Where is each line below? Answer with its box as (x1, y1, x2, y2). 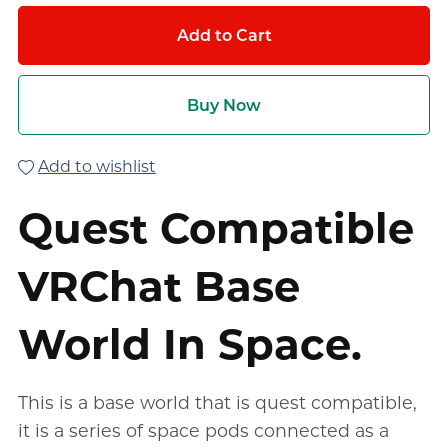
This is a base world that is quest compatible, (17, 391, 417, 413)
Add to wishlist (37, 156, 156, 176)
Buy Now (187, 95, 261, 115)
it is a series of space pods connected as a (17, 419, 389, 441)
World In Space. (17, 318, 362, 369)
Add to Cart (176, 26, 272, 46)
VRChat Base (17, 260, 300, 311)
